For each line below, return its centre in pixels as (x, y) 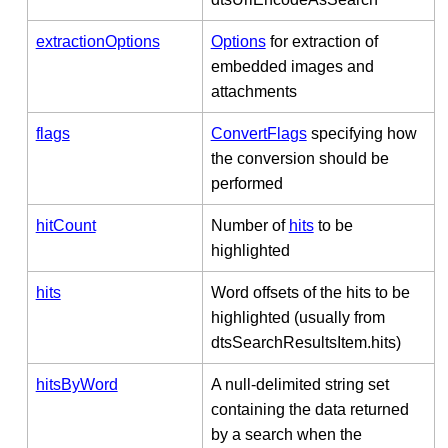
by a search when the (286, 434)
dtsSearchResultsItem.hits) (305, 342)
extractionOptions (97, 41)
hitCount (65, 225)
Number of (249, 225)
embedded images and (292, 66)
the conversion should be (299, 158)
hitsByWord (76, 384)
